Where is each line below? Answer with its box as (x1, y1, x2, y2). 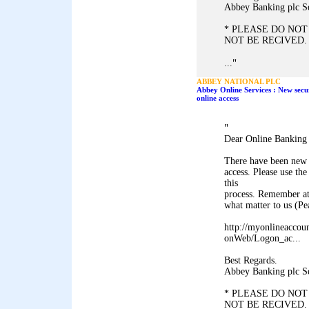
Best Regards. (224, 255, 277, 266)
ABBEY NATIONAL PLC (197, 77, 281, 86)
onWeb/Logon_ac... (224, 233, 301, 243)
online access (197, 94, 239, 102)
